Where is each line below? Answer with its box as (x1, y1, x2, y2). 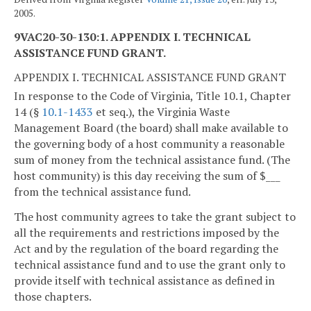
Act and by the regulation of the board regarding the (14, 241, 278, 257)
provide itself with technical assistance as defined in (14, 273, 275, 289)
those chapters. (14, 289, 92, 305)
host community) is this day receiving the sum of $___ (14, 168, 280, 184)
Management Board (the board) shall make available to (14, 120, 288, 136)
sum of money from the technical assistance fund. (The (14, 152, 290, 168)
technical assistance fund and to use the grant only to (14, 257, 285, 273)
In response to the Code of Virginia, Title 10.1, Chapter (14, 88, 291, 104)
